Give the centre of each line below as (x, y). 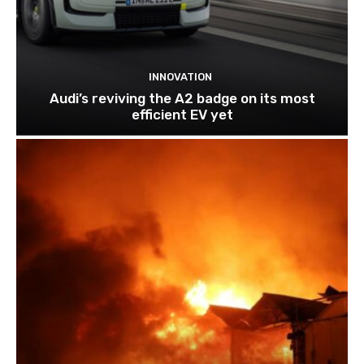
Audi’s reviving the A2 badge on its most (182, 99)
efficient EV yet (182, 115)
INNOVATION (180, 77)
